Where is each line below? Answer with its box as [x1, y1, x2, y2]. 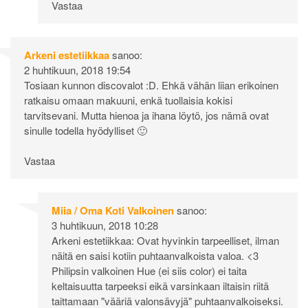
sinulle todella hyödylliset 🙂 [24, 122, 147, 137]
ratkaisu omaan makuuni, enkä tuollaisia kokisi [24, 92, 232, 107]
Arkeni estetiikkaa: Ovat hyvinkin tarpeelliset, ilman [52, 233, 279, 248]
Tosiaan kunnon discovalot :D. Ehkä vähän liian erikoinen [24, 77, 278, 92]
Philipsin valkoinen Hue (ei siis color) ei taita [52, 263, 247, 278]
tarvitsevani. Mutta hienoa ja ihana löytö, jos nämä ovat [24, 107, 269, 122]
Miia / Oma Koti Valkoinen [52, 203, 174, 219]
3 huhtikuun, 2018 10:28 [52, 218, 158, 233]
